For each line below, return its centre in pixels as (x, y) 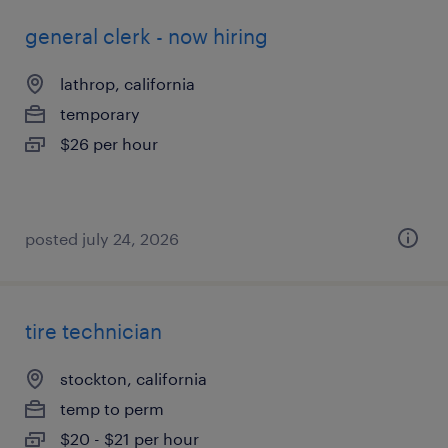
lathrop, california (127, 83)
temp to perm (112, 408)
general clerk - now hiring (146, 36)
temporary (100, 113)
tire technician (93, 331)
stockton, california (133, 378)
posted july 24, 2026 (102, 238)
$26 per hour (109, 143)
